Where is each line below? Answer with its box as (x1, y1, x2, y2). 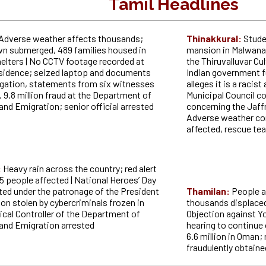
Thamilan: (186, 185, 232, 197)
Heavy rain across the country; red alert (2, 163, 157, 175)
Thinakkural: (186, 33, 243, 45)
